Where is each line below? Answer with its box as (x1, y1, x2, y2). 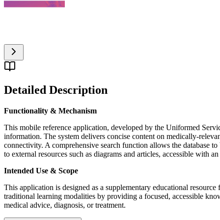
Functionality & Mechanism (4, 107, 97, 115)
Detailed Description (4, 83, 108, 97)
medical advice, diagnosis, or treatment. (4, 201, 126, 210)
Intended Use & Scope (4, 166, 78, 175)
